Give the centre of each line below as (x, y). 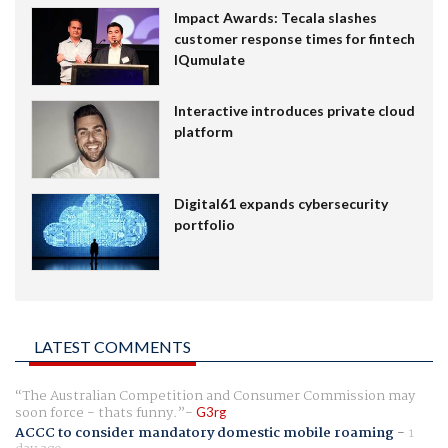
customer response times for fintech (294, 39)
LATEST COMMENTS (112, 347)
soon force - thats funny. (96, 413)
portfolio (204, 224)
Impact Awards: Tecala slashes (275, 18)
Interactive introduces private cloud (294, 110)
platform (203, 131)
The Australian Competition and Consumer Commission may (218, 396)
